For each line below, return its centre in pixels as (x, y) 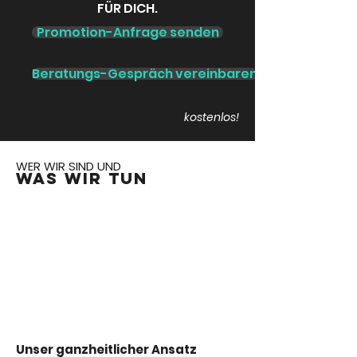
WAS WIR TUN (82, 178)
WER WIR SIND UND (69, 167)
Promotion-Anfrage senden (127, 33)
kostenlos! (212, 118)
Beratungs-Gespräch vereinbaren (145, 74)
